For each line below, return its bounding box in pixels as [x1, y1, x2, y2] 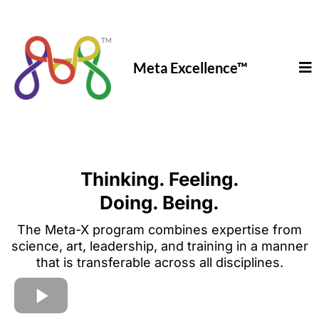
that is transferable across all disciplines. [36, 255, 283, 270]
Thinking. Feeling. [80, 168, 239, 190]
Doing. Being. [100, 192, 219, 214]
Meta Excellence [133, 59, 237, 76]
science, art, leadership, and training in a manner [11, 239, 308, 253]
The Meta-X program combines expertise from [17, 222, 302, 237]
